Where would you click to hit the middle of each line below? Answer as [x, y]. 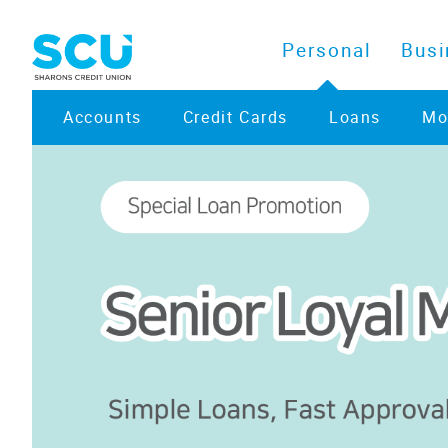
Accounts [102, 116]
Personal [327, 49]
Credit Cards [235, 116]
